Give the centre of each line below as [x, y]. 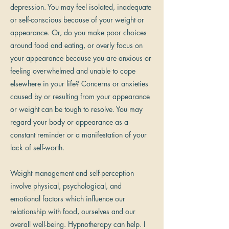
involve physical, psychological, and [66, 186]
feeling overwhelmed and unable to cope [73, 71]
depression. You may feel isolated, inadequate [81, 7]
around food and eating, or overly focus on [76, 45]
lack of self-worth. [37, 147]
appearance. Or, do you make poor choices [78, 32]
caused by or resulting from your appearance [80, 96]
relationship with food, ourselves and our [73, 211]
